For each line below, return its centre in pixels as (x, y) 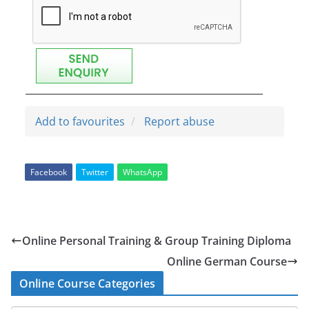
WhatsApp (142, 172)
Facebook (49, 172)
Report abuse (179, 121)
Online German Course (227, 261)
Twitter (95, 172)
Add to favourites (80, 121)
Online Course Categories (87, 283)
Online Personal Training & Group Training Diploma (157, 240)
